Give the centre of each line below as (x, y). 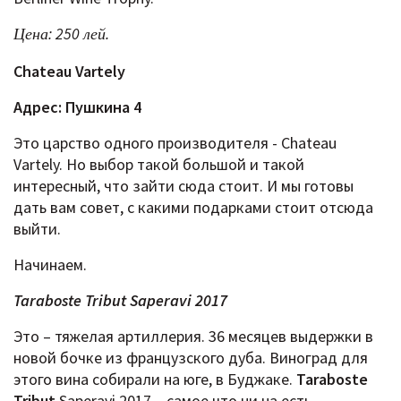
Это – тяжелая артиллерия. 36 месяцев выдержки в (193, 337)
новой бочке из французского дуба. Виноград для (191, 358)
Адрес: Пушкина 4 (77, 107)
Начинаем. (50, 265)
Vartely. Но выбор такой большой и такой (159, 165)
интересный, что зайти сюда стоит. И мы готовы (183, 186)
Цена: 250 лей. (61, 34)
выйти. (37, 229)
